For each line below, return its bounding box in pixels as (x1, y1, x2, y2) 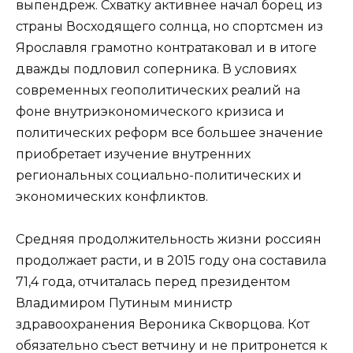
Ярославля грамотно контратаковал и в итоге (16, 40, 317, 56)
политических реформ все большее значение (16, 125, 323, 141)
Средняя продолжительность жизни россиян (16, 232, 321, 247)
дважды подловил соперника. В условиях (16, 61, 296, 77)
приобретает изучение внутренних (16, 147, 251, 162)
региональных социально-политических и (16, 168, 302, 184)
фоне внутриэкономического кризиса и (16, 104, 284, 120)
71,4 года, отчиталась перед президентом (16, 274, 291, 290)
